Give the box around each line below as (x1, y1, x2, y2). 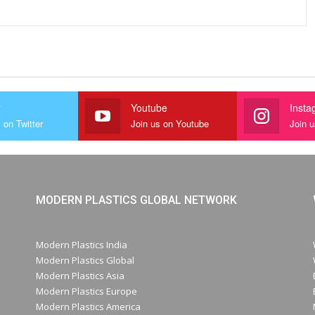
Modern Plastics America (36, 300, 141, 313)
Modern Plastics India (36, 238, 128, 251)
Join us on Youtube (130, 117, 209, 131)
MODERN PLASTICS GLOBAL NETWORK (36, 193, 238, 207)
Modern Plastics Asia (36, 269, 125, 282)
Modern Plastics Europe (36, 284, 138, 297)
